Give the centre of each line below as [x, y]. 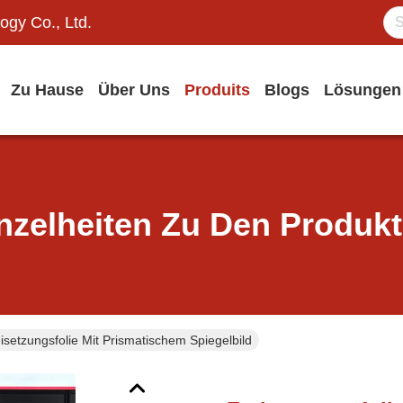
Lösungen [363, 90]
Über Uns [134, 90]
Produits [217, 90]
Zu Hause [47, 90]
